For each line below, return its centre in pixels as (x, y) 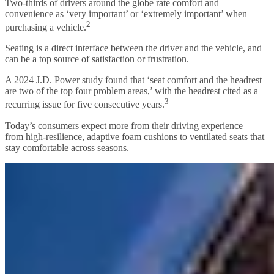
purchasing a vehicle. (46, 28)
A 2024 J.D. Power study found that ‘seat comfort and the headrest (133, 80)
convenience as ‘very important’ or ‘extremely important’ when (126, 14)
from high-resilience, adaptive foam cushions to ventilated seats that (135, 136)
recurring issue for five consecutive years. (85, 105)
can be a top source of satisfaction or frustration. (97, 59)
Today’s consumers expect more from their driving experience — (130, 125)
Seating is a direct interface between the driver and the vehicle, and (133, 48)
